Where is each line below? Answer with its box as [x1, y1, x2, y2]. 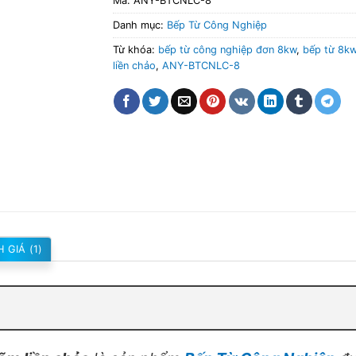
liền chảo [112, 59, 156, 72]
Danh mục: [112, 18, 167, 31]
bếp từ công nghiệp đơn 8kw [157, 43, 296, 56]
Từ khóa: [112, 43, 158, 56]
